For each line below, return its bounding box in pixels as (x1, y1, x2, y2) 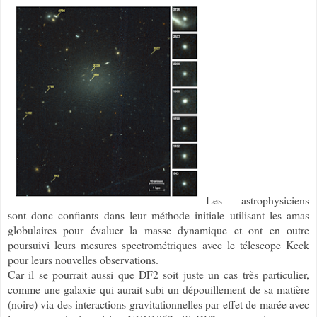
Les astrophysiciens (206, 192, 309, 207)
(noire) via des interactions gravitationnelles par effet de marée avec (8, 296, 309, 311)
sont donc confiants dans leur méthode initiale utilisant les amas (8, 207, 309, 222)
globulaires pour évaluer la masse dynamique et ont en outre (8, 221, 309, 237)
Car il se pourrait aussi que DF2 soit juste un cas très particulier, (8, 266, 309, 282)
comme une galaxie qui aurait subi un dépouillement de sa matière (8, 281, 309, 296)
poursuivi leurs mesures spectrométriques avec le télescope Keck (8, 236, 309, 252)
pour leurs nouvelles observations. (8, 251, 158, 267)
